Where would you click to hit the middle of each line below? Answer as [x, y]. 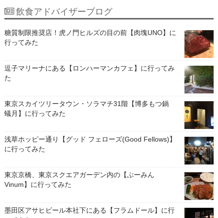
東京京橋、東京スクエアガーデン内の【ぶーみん [79, 175]
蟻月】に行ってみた [35, 114]
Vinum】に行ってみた [38, 185]
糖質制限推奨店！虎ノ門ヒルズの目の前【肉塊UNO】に [90, 33]
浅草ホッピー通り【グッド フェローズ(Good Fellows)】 [90, 139]
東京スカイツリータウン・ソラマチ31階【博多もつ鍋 [90, 104]
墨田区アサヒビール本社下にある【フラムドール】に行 [89, 210]
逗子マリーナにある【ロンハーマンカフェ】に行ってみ [89, 68]
